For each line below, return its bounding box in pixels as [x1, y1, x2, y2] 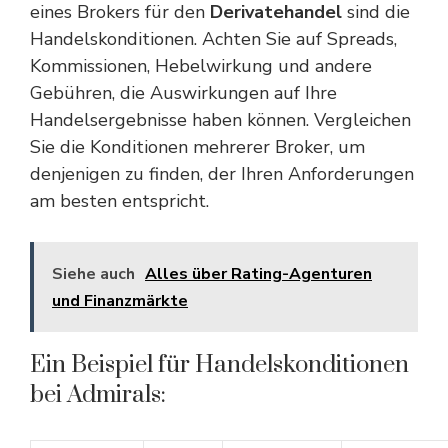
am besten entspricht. [30, 189, 209, 213]
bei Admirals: [30, 380, 166, 410]
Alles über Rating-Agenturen [145, 263, 372, 285]
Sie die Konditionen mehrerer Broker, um [30, 135, 365, 159]
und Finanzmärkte [52, 290, 188, 312]
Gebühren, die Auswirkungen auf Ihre [30, 81, 337, 105]
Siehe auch [52, 263, 135, 285]
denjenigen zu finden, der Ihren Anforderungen [30, 162, 414, 186]
